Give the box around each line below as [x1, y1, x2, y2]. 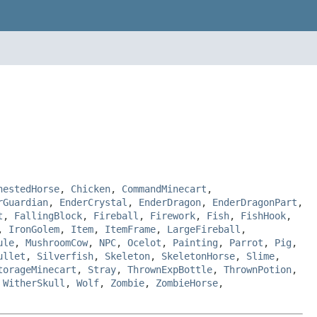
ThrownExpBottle [127, 263, 212, 275]
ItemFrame [105, 223, 156, 235]
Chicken [71, 183, 110, 195]
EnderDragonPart [212, 196, 297, 208]
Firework [150, 209, 195, 221]
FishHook [241, 209, 286, 221]
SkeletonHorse [161, 250, 235, 262]
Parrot [229, 236, 263, 248]
